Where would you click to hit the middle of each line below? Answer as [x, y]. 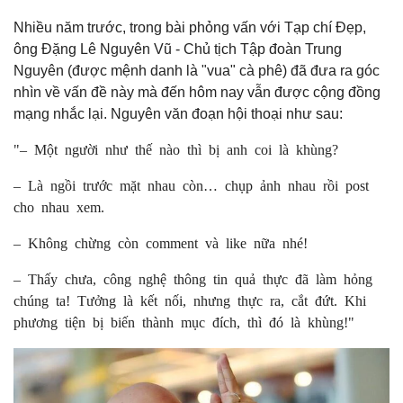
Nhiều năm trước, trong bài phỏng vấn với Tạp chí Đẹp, [190, 27]
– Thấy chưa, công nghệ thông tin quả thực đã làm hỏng [193, 278]
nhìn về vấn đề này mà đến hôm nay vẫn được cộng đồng [197, 92]
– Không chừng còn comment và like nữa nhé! [161, 242]
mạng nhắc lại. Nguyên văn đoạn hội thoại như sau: [178, 114]
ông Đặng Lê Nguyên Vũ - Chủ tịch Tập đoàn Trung [178, 49]
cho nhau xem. [59, 206]
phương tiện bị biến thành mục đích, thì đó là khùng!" [184, 321]
